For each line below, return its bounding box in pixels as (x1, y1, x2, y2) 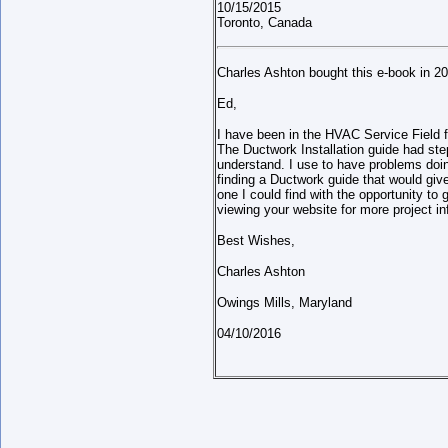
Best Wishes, (217, 232, 299, 248)
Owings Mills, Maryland (217, 294, 356, 310)
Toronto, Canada (217, 14, 312, 30)
